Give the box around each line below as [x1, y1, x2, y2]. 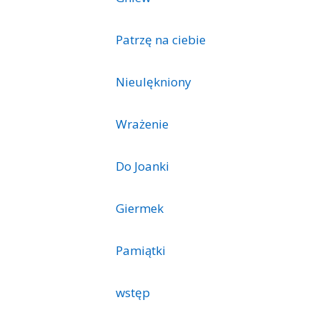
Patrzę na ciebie [116, 31, 206, 48]
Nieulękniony [116, 73, 191, 90]
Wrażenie [116, 115, 169, 132]
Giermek [116, 199, 164, 216]
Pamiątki [116, 241, 166, 259]
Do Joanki [116, 157, 169, 174]
